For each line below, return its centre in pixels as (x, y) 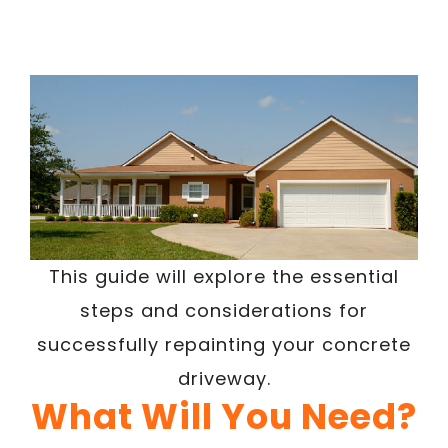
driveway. (224, 378)
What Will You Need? (224, 416)
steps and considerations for (224, 310)
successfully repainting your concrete (224, 344)
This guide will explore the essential (224, 276)
